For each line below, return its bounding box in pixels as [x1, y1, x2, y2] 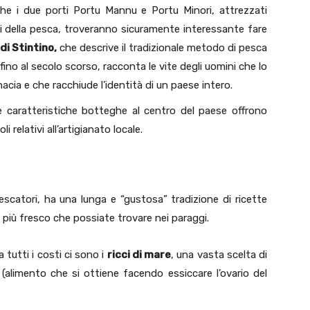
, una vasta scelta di [171, 248, 267, 262]
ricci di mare [107, 248, 171, 262]
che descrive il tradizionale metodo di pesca [56, 42, 267, 55]
